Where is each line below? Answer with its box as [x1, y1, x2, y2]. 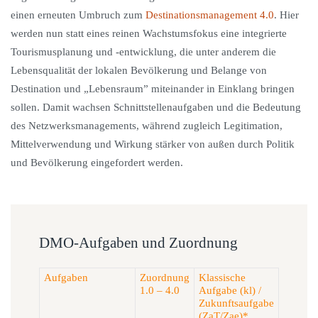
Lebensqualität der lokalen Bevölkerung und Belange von [11, 65, 267, 76]
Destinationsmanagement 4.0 [146, 9, 274, 21]
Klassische [199, 272, 246, 283]
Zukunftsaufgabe [199, 297, 274, 309]
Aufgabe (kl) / [199, 285, 261, 296]
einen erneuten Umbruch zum [11, 9, 146, 21]
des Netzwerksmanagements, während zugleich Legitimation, [11, 120, 283, 131]
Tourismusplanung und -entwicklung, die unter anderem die [11, 46, 276, 57]
